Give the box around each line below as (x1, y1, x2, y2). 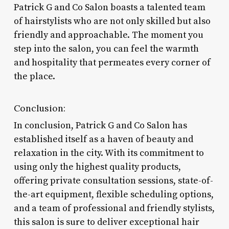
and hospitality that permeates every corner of (13, 56, 211, 68)
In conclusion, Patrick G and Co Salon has (13, 119, 187, 131)
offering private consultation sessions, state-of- (13, 174, 213, 187)
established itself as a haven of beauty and (13, 133, 193, 145)
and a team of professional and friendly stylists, (13, 202, 215, 214)
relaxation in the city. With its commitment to (13, 147, 204, 159)
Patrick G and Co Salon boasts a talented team (13, 1, 205, 13)
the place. (13, 70, 55, 82)
